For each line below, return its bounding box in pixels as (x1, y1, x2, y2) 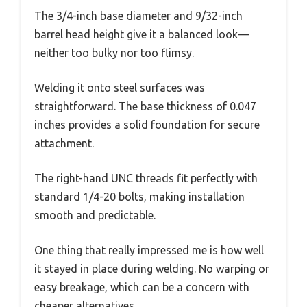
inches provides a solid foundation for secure (34, 118, 260, 131)
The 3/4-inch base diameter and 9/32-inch (34, 9, 243, 22)
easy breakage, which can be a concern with (34, 280, 249, 293)
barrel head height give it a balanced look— (34, 27, 249, 40)
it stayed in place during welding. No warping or (34, 262, 269, 275)
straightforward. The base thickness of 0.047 (34, 99, 256, 112)
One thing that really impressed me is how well (34, 243, 264, 256)
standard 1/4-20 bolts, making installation (34, 190, 245, 203)
